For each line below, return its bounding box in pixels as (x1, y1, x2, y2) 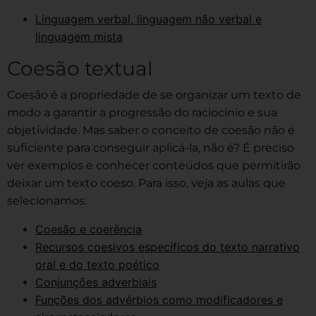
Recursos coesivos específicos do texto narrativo (35, 239, 300, 254)
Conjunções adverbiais (35, 274, 157, 289)
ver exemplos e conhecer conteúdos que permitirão (7, 158, 300, 172)
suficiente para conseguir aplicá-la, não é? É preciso (7, 140, 294, 154)
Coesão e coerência (35, 221, 142, 236)
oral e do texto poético (35, 257, 159, 272)
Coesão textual (7, 56, 153, 80)
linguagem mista (35, 29, 123, 44)
